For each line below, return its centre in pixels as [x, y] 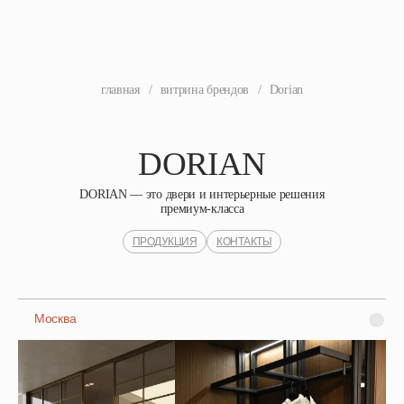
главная [120, 90]
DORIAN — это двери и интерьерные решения [202, 194]
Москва [55, 319]
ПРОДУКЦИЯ [165, 242]
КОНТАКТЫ [244, 242]
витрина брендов [205, 90]
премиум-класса [202, 209]
